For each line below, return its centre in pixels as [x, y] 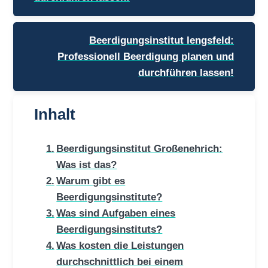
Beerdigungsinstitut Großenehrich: [140, 149]
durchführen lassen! [186, 73]
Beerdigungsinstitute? [109, 197]
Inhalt [54, 114]
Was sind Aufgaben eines [116, 213]
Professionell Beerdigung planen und [146, 57]
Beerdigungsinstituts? [109, 229]
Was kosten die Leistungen [120, 246]
